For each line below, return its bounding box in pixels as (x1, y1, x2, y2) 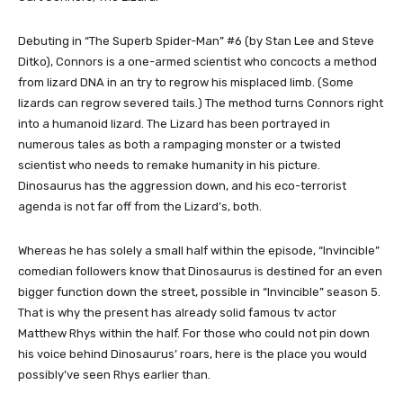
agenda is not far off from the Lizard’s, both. (18, 199, 262, 213)
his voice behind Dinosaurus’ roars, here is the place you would (18, 346, 367, 361)
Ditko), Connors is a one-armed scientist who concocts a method (18, 54, 377, 68)
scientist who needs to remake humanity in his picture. (18, 157, 320, 172)
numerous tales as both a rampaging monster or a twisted (18, 137, 341, 151)
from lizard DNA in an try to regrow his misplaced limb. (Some (18, 75, 354, 89)
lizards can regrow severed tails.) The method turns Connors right (18, 95, 383, 110)
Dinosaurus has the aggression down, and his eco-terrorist (18, 178, 346, 193)
